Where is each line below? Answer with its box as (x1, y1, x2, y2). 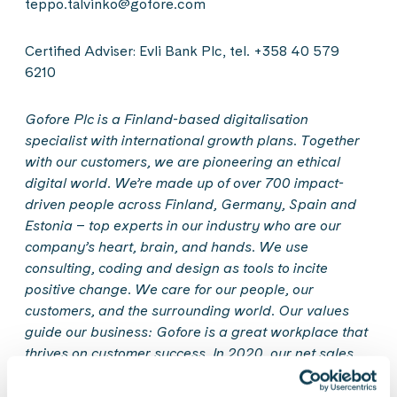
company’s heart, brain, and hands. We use (25, 238, 308, 255)
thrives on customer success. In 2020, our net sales (25, 345, 354, 362)
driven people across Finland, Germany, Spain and (25, 196, 356, 213)
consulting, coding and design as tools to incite (25, 260, 328, 276)
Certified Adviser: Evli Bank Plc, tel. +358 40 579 (25, 43, 339, 59)
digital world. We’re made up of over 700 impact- (25, 175, 344, 191)
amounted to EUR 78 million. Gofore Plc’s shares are (25, 366, 361, 383)
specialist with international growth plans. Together (25, 132, 360, 149)
